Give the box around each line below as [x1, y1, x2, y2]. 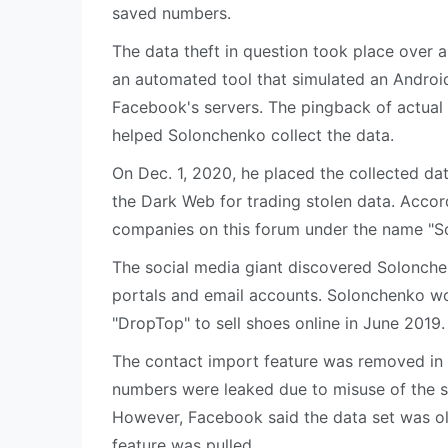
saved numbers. [112, 3, 231, 23]
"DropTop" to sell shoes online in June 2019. [112, 313, 445, 333]
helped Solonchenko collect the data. [112, 125, 394, 145]
